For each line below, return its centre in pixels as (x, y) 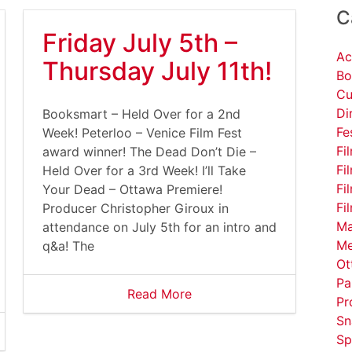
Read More (159, 294)
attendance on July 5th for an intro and (159, 227)
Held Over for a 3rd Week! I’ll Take (144, 170)
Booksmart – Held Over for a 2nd (141, 114)
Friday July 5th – (140, 43)
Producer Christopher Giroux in (136, 208)
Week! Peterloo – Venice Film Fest (142, 133)
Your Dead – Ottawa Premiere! (132, 189)
